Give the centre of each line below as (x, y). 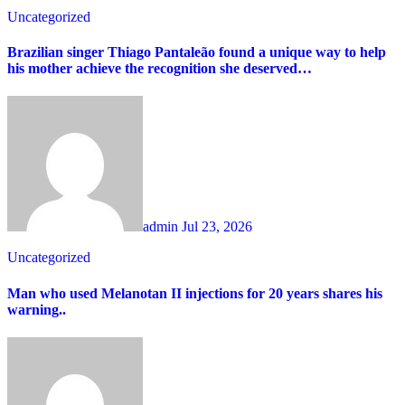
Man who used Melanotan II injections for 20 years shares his (195, 293)
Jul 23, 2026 (217, 227)
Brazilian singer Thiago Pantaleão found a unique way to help (197, 52)
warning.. (37, 309)
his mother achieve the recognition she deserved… (160, 68)
